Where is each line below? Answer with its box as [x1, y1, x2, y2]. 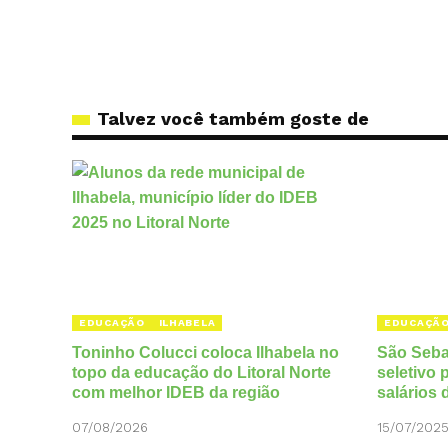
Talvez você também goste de [97, 108, 369, 130]
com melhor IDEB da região [72, 384, 280, 402]
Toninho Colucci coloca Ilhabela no [72, 344, 339, 362]
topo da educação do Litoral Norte [72, 364, 331, 382]
